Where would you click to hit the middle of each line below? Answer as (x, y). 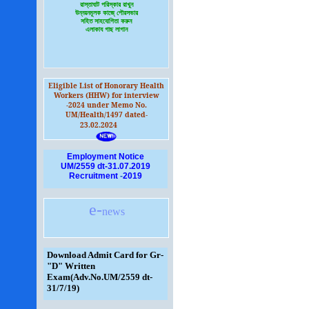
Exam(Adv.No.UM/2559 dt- (100, 277)
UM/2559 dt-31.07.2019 (106, 166)
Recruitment (93, 176)
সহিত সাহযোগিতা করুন (106, 21)
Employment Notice (106, 157)
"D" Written (71, 266)
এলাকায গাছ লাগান (106, 30)
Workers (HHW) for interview (106, 95)
